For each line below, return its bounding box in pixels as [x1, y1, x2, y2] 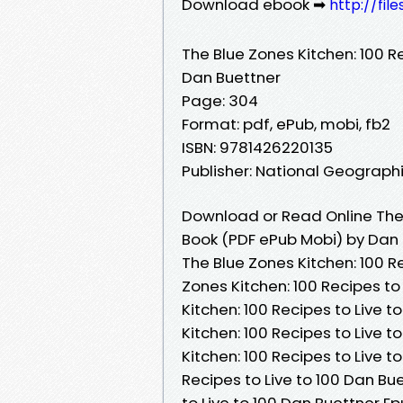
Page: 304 [182, 89, 258, 112]
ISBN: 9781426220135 [182, 136, 333, 158]
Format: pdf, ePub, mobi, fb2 [182, 112, 390, 135]
